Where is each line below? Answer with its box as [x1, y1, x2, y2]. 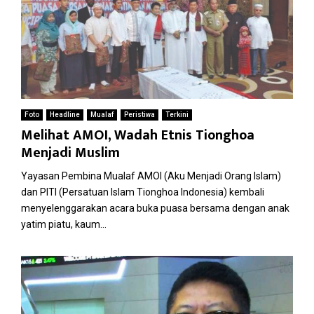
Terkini [165, 110, 189, 118]
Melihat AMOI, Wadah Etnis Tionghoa [21, 123, 254, 147]
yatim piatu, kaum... [21, 218, 107, 230]
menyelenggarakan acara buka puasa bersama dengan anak [21, 202, 289, 214]
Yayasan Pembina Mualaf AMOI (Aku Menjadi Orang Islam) [21, 170, 281, 182]
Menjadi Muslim [21, 140, 120, 165]
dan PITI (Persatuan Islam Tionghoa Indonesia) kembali [21, 186, 264, 198]
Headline [50, 110, 80, 118]
